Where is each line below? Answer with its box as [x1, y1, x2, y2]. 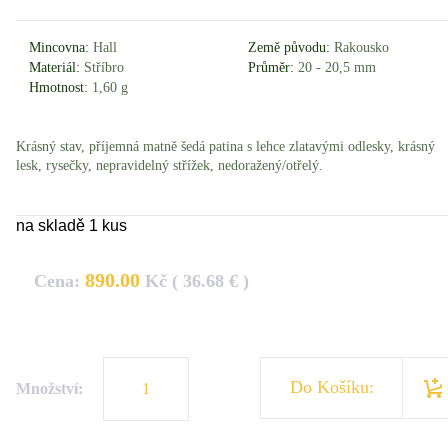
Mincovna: [29, 39, 90, 55]
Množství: [16, 379, 87, 397]
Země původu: [248, 39, 331, 55]
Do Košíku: [289, 376, 374, 397]
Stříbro [80, 59, 125, 75]
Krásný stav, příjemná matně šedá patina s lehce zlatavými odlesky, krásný [16, 138, 435, 154]
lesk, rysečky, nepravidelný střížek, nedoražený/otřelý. [16, 157, 323, 173]
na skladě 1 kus [16, 217, 127, 234]
